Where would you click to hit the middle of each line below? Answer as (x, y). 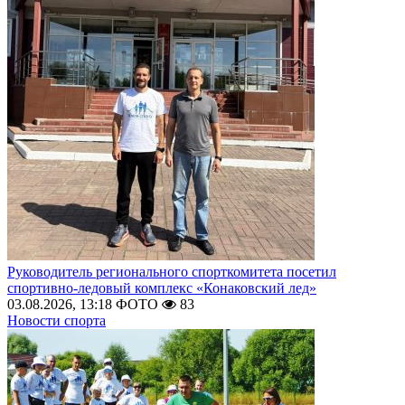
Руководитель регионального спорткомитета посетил (172, 272)
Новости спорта (57, 320)
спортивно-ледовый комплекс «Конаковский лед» (162, 288)
